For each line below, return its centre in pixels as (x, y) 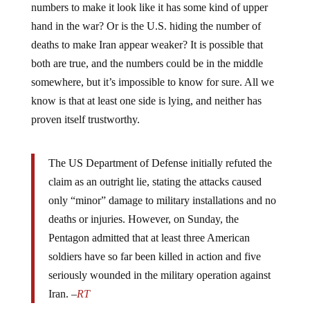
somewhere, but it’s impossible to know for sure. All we (152, 82)
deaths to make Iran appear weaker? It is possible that (147, 44)
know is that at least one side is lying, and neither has (146, 100)
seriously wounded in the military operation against (159, 275)
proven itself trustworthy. (85, 119)
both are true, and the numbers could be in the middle (147, 63)
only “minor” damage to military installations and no (162, 200)
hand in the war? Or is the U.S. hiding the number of (146, 26)
